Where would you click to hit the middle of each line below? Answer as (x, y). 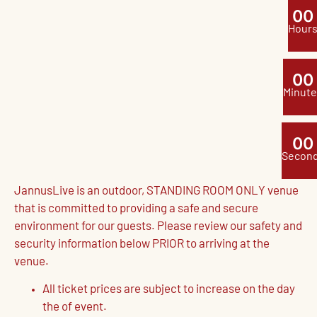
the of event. (75, 308)
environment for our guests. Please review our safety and (158, 227)
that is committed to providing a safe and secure (136, 209)
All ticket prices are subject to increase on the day (169, 290)
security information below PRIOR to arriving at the (142, 244)
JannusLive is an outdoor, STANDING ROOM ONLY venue (156, 191)
